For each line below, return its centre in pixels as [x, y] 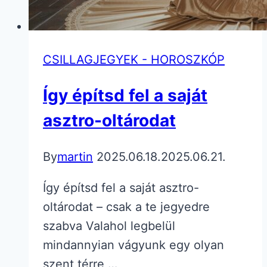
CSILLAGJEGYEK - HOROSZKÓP [134, 60]
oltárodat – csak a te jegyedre [126, 207]
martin [75, 156]
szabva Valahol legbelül [109, 226]
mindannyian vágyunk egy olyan [133, 245]
